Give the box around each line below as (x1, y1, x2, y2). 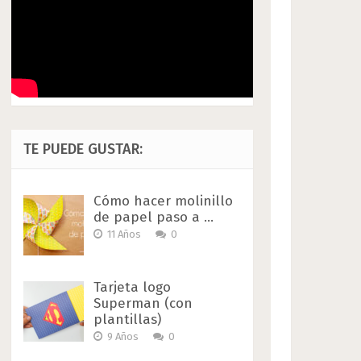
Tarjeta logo (93, 278, 172, 296)
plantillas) (93, 310, 162, 328)
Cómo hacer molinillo (93, 192, 234, 210)
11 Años (105, 227, 144, 240)
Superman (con (93, 294, 193, 312)
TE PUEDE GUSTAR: (23, 139, 143, 158)
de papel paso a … (93, 208, 214, 226)
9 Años (105, 330, 142, 342)
